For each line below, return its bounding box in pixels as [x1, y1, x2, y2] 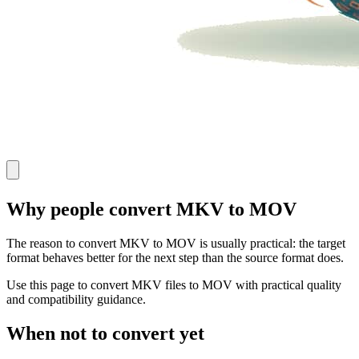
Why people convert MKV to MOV [6, 199, 296, 220]
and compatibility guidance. [6, 292, 146, 307]
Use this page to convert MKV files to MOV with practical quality [6, 278, 341, 292]
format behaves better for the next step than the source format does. [6, 251, 344, 265]
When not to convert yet [6, 322, 204, 344]
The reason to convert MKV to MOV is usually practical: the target [6, 236, 345, 251]
